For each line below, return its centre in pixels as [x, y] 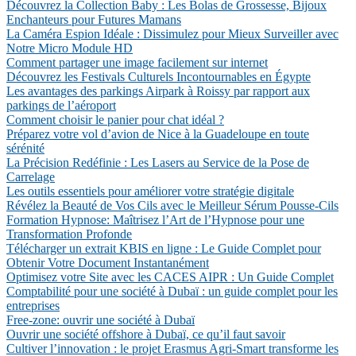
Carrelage [31, 177]
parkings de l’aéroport [61, 105]
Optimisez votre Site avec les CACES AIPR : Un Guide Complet [170, 277]
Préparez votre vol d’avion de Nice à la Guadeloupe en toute [158, 134]
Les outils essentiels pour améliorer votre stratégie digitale [150, 191]
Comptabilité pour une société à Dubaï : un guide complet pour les [172, 291]
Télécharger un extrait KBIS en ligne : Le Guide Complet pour [164, 248]
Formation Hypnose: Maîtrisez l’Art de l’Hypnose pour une [155, 220]
